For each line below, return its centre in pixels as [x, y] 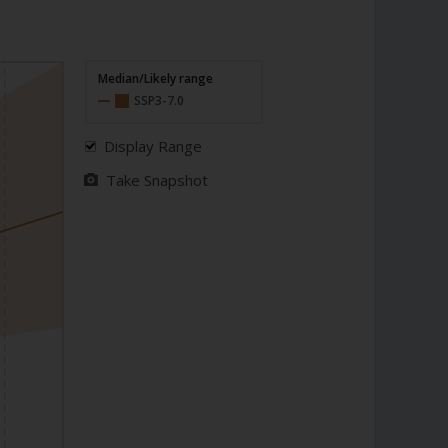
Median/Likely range [155, 79]
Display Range [152, 146]
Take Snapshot [157, 180]
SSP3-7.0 [158, 101]
